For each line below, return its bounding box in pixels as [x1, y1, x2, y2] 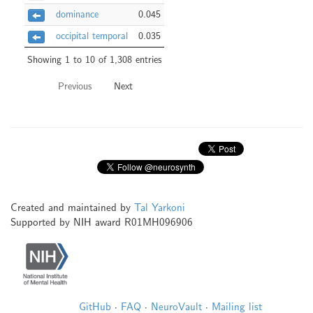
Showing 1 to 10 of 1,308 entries [27, 53, 161, 66]
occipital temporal [56, 30, 128, 42]
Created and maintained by [10, 201, 134, 214]
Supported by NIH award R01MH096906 [10, 216, 193, 229]
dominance [56, 8, 99, 20]
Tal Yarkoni [134, 201, 185, 214]
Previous [57, 80, 92, 93]
